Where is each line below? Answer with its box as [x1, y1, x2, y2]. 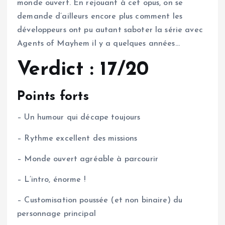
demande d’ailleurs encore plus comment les [17, 12, 182, 21]
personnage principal [17, 209, 96, 218]
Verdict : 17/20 [17, 59, 149, 80]
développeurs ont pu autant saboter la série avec [17, 26, 203, 34]
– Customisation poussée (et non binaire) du [17, 196, 183, 204]
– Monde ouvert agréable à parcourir [17, 155, 159, 163]
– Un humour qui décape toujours [17, 114, 141, 122]
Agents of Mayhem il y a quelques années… [17, 39, 180, 48]
